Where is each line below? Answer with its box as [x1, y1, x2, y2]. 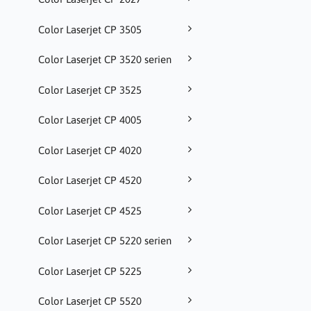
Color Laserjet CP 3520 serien [38, 53, 171, 66]
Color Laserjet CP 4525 [38, 204, 142, 217]
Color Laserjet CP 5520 [38, 295, 142, 308]
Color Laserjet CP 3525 [38, 83, 142, 96]
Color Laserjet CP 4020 [38, 144, 142, 156]
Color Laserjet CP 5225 [38, 264, 142, 277]
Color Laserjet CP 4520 [38, 174, 142, 187]
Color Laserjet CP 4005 [38, 114, 142, 126]
